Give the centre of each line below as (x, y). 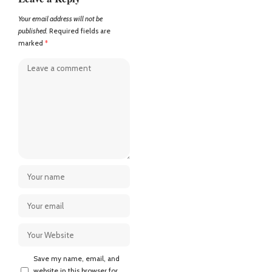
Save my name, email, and (76, 259)
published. (33, 31)
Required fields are (80, 31)
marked (32, 43)
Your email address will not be (60, 19)
